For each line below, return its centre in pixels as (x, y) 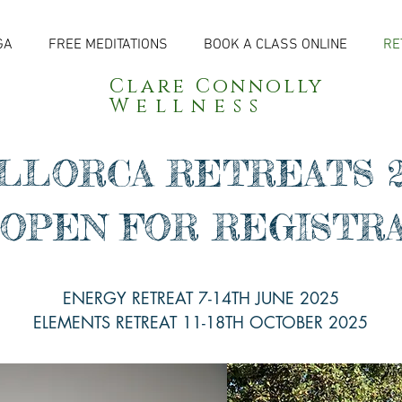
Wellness (214, 106)
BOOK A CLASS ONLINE (275, 45)
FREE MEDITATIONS (108, 45)
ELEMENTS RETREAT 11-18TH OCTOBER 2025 (201, 322)
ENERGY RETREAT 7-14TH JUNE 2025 (201, 298)
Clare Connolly (217, 87)
